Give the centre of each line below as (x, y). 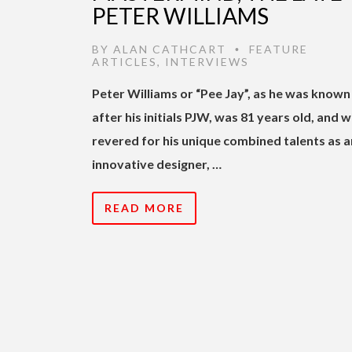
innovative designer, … (157, 163)
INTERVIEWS (207, 61)
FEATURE (279, 49)
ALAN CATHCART (170, 49)
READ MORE (144, 207)
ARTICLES (125, 61)
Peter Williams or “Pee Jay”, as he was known (221, 93)
